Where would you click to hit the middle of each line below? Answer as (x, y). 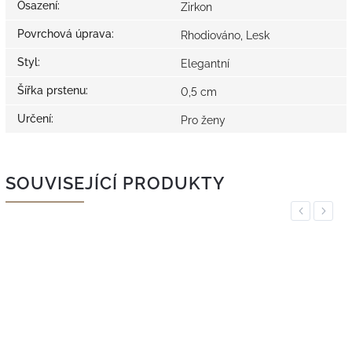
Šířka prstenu (51, 91)
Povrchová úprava (64, 34)
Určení (34, 119)
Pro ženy (203, 121)
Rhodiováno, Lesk (225, 36)
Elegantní (205, 64)
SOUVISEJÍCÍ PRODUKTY (115, 183)
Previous (316, 211)
